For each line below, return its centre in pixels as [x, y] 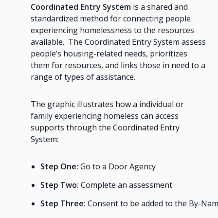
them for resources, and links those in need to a [118, 65]
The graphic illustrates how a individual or [107, 104]
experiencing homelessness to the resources [112, 30]
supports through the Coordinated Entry [105, 128]
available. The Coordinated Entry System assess [118, 42]
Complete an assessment [125, 185]
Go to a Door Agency [117, 167]
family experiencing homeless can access [104, 116]
